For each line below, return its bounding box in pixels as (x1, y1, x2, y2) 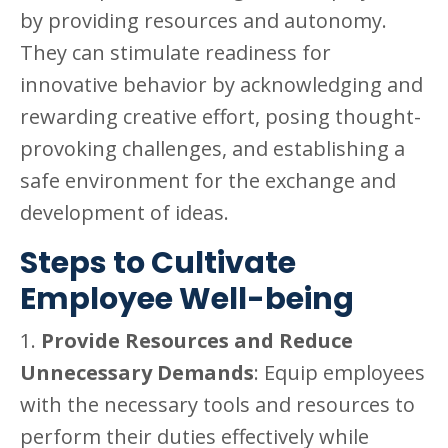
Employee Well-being (20, 277, 354, 320)
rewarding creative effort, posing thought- (20, 102, 421, 130)
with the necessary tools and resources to (20, 390, 415, 418)
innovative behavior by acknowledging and (20, 70, 423, 98)
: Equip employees (254, 358, 425, 386)
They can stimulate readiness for (20, 38, 331, 66)
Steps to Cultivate (20, 241, 296, 284)
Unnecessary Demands (20, 358, 254, 386)
